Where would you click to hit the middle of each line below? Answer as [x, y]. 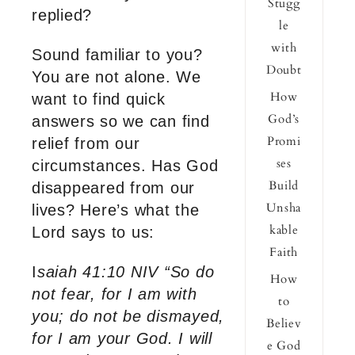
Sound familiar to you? [117, 55]
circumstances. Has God [125, 166]
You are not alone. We [116, 77]
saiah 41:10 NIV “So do [126, 272]
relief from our [86, 144]
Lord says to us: [93, 233]
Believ [284, 324]
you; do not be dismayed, [128, 317]
